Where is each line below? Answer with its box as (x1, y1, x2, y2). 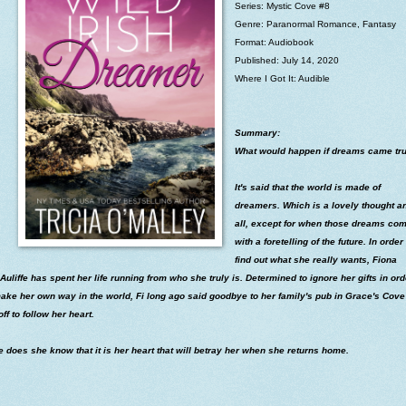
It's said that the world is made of (234, 181, 381, 192)
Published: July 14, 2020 (234, 54, 339, 65)
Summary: (234, 127, 283, 138)
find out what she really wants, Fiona (234, 254, 397, 265)
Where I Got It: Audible (234, 72, 330, 83)
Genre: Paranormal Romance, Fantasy (234, 18, 396, 29)
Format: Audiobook (234, 36, 314, 47)
